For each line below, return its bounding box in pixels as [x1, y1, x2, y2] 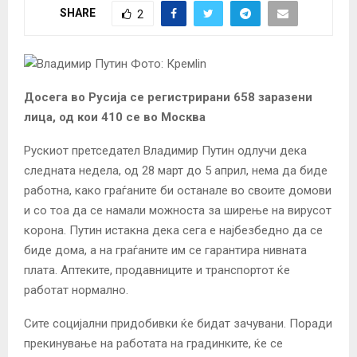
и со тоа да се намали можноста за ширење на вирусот [24, 202, 331, 218]
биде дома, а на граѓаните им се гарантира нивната [24, 242, 307, 257]
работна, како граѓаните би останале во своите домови [24, 182, 331, 198]
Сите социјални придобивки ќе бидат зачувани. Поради [24, 316, 332, 331]
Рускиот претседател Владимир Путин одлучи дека [24, 143, 307, 158]
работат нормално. [24, 282, 128, 297]
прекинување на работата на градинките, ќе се [24, 335, 283, 351]
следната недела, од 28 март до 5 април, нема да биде [24, 163, 328, 178]
